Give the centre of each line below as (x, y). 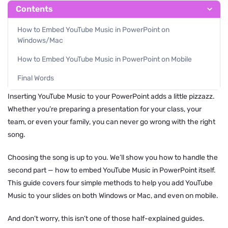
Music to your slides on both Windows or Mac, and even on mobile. (113, 196)
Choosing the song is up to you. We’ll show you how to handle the (113, 158)
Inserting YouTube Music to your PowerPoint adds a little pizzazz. (111, 97)
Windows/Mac (40, 41)
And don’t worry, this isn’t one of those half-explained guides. (106, 219)
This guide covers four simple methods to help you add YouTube (110, 183)
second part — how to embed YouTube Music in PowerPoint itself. (112, 170)
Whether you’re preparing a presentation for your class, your (105, 109)
